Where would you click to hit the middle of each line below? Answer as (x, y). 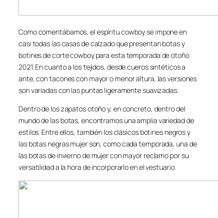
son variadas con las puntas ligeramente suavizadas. (99, 90)
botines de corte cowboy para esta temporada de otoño (104, 55)
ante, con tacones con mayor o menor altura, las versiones (108, 78)
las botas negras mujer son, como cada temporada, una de (108, 144)
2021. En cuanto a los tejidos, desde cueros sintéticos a (102, 67)
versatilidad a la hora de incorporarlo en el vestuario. (97, 167)
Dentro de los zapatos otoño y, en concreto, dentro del (102, 109)
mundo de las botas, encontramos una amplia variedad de (106, 121)
